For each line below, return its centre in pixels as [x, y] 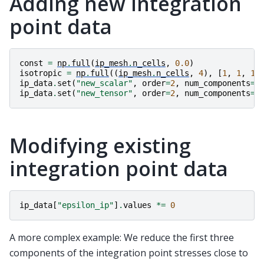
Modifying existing [100, 146]
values [137, 205]
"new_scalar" [104, 83]
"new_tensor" [104, 93]
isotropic [41, 73]
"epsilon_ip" [85, 205]
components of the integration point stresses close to [129, 253]
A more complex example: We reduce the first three [122, 238]
